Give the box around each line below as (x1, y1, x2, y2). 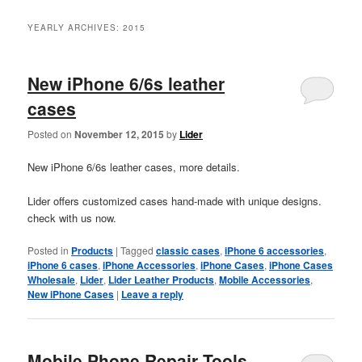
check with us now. (27, 209, 117, 225)
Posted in (27, 242, 69, 257)
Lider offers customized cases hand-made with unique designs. (27, 192, 322, 208)
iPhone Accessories (103, 257, 196, 272)
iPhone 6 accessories (225, 242, 325, 258)
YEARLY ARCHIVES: (27, 22, 124, 34)
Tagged (120, 242, 154, 257)
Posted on (27, 126, 75, 141)
